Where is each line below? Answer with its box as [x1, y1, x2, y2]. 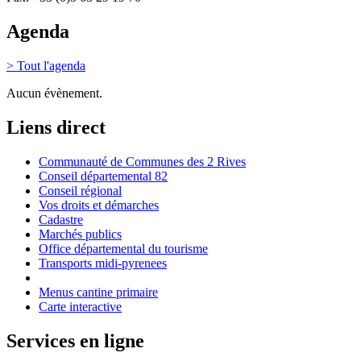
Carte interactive [39, 299, 122, 313]
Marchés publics [39, 226, 122, 241]
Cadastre [39, 212, 83, 226]
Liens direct [6, 117, 106, 139]
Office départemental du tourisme [39, 241, 208, 255]
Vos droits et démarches [39, 197, 159, 212]
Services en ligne [6, 330, 144, 351]
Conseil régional [39, 183, 122, 197]
